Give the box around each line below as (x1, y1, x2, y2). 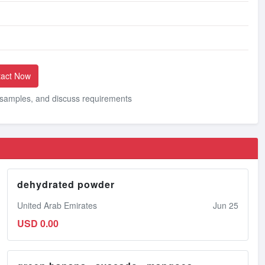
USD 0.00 (17, 216, 59, 230)
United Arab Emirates (17, 199, 97, 211)
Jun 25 (213, 199, 238, 211)
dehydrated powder (17, 177, 115, 191)
